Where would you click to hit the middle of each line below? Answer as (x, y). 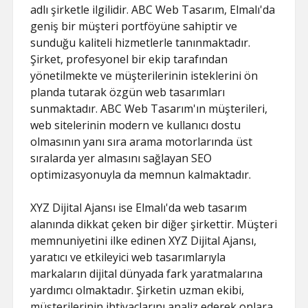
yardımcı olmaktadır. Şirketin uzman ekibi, (137, 290)
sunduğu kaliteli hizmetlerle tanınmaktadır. (141, 43)
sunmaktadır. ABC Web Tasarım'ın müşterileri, (149, 109)
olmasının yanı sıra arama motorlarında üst (142, 142)
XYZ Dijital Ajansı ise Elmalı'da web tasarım (139, 208)
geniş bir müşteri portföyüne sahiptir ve (134, 26)
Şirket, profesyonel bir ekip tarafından (129, 59)
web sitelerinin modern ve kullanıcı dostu (136, 125)
